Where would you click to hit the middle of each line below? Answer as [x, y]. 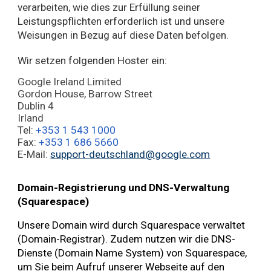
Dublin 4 [36, 106]
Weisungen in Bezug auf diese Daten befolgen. [123, 35]
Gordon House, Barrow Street [85, 93]
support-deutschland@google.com [130, 154]
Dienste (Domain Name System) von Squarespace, [132, 253]
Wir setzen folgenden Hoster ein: [93, 60]
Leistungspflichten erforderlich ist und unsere [121, 21]
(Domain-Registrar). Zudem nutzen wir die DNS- [127, 239]
